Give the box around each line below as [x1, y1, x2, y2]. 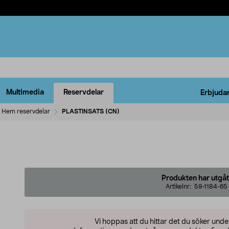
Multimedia [6, 89, 44, 97]
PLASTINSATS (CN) [62, 108, 120, 114]
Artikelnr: [165, 183, 194, 190]
